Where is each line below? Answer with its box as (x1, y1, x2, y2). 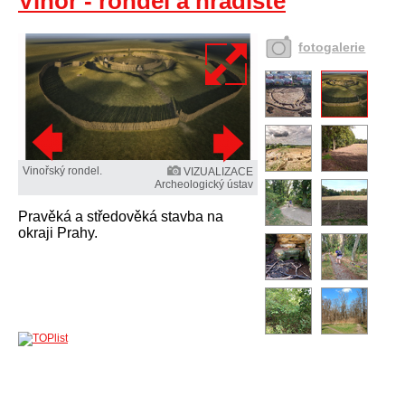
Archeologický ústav (155, 178, 254, 192)
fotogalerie (298, 40, 366, 54)
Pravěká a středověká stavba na (18, 209, 223, 225)
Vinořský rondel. (23, 165, 102, 178)
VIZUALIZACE (184, 165, 254, 179)
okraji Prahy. (18, 225, 98, 241)
